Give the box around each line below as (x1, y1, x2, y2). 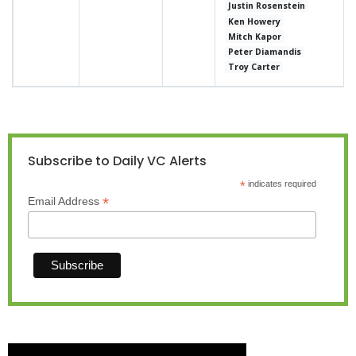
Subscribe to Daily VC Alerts (28, 152, 207, 170)
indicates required (245, 179, 316, 188)
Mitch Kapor (228, 30, 282, 42)
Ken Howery (228, 15, 281, 27)
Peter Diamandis (228, 46, 302, 58)
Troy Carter (228, 61, 281, 73)
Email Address (28, 195, 103, 207)
